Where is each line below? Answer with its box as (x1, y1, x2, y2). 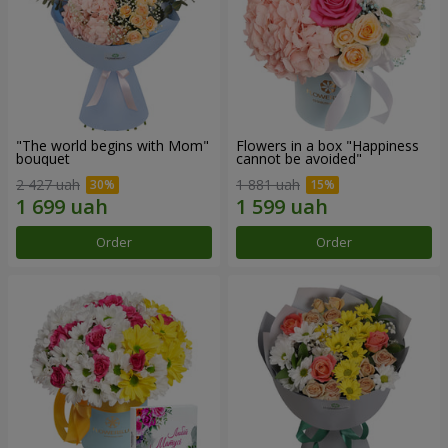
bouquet (16, 149, 70, 169)
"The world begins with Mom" (16, 136, 209, 156)
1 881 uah (236, 174, 300, 194)
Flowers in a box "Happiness (236, 136, 419, 156)
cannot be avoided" (236, 149, 362, 169)
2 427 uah (16, 174, 80, 194)
